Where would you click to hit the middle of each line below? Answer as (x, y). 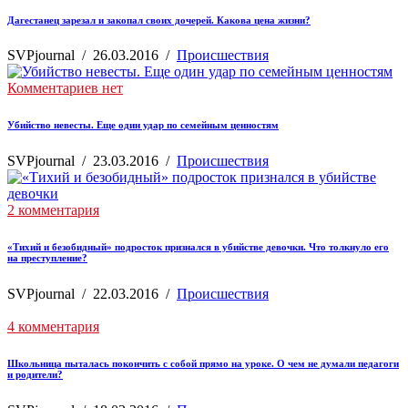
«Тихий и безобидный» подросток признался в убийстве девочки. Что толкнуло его (198, 247)
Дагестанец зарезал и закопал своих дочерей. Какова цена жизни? (159, 20)
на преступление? (47, 258)
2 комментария (53, 210)
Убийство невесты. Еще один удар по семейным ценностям (143, 125)
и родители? (35, 375)
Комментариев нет (65, 88)
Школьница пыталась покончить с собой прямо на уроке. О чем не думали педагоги (203, 364)
